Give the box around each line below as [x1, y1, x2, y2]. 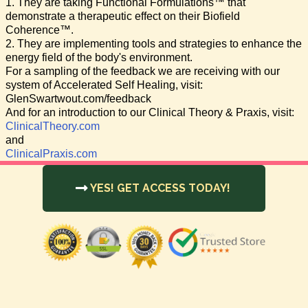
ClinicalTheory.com [5, 120, 100, 132]
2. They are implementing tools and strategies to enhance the [5, 37, 302, 49]
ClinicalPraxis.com [5, 147, 97, 159]
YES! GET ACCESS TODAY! [90, 181, 230, 195]
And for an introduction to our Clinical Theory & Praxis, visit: [5, 106, 294, 118]
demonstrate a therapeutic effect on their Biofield [5, 10, 240, 22]
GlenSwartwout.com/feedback [5, 92, 151, 104]
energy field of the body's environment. [5, 51, 192, 63]
